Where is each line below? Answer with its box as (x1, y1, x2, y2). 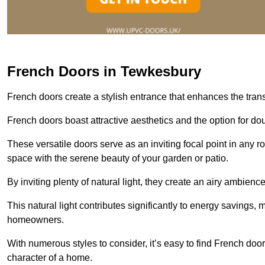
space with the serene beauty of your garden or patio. (7, 153, 228, 163)
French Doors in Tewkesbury (7, 63, 201, 79)
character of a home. (7, 252, 92, 263)
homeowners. (7, 214, 64, 225)
